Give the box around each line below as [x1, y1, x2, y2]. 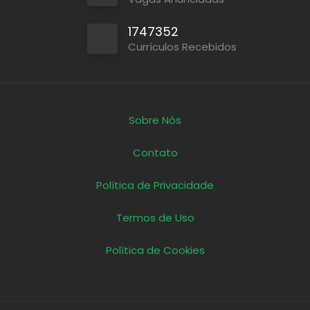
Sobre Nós [129, 113, 181, 128]
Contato [132, 145, 178, 161]
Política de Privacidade [96, 178, 214, 193]
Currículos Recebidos [128, 39, 237, 55]
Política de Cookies [105, 243, 205, 258]
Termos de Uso [116, 210, 194, 226]
